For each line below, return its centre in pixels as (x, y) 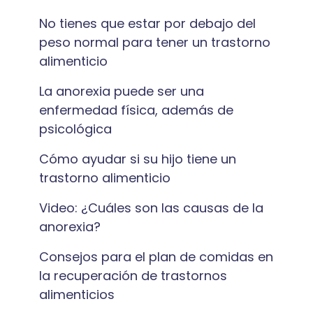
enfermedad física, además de (136, 110)
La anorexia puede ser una (122, 91)
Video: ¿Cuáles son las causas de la (151, 208)
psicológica (75, 129)
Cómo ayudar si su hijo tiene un (138, 159)
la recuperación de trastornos (133, 276)
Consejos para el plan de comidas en (156, 257)
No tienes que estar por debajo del (147, 23)
